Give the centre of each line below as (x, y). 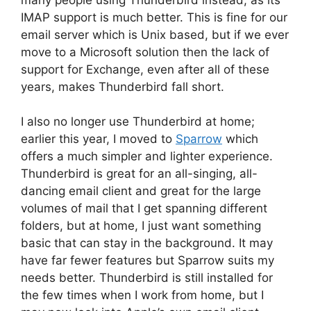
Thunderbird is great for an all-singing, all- (139, 174)
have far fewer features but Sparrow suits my (148, 261)
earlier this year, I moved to (98, 139)
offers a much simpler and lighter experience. (147, 157)
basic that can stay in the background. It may (147, 243)
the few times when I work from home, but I (142, 295)
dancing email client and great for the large (141, 191)
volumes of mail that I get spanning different (144, 209)
